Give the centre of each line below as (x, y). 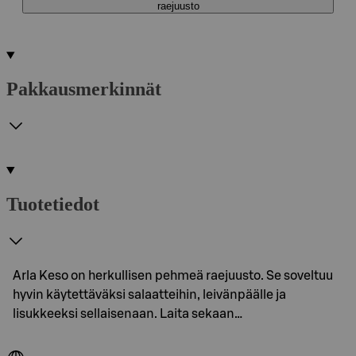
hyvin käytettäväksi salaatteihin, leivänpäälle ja (149, 294)
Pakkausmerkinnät (84, 89)
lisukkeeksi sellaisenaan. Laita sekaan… (128, 313)
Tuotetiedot (53, 204)
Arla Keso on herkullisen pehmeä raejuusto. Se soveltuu (173, 275)
